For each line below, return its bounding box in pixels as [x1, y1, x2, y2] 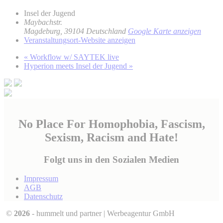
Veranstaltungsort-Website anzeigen [24, 35, 135, 44]
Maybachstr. [24, 17, 62, 26]
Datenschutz [24, 192, 63, 201]
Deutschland [86, 26, 126, 35]
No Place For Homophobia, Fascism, [18, 117, 205, 130]
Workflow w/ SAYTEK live [28, 52, 119, 61]
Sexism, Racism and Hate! [45, 130, 178, 144]
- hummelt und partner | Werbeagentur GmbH [30, 209, 175, 218]
